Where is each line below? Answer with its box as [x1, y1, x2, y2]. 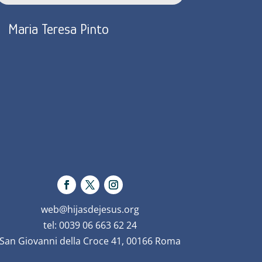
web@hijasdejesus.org [41, 203, 140, 216]
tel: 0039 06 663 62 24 [43, 219, 137, 232]
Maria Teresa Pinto [8, 20, 109, 37]
